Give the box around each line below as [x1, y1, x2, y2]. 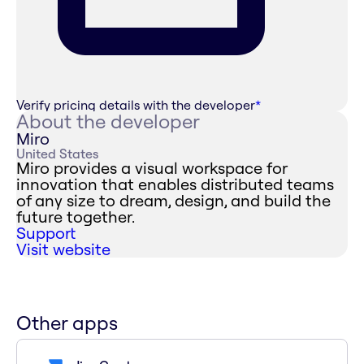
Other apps [16, 310, 118, 336]
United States [16, 145, 98, 162]
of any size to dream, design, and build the [16, 190, 331, 211]
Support [16, 223, 76, 244]
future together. [16, 206, 135, 227]
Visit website [16, 239, 110, 260]
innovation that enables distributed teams [16, 174, 334, 195]
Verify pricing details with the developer [16, 97, 255, 114]
